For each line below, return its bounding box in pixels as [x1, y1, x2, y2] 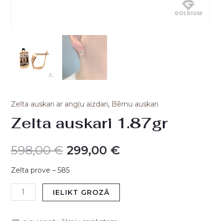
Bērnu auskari [111, 100, 158, 109]
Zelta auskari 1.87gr [10, 113, 168, 133]
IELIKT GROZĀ [53, 187, 110, 197]
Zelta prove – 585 [10, 165, 70, 175]
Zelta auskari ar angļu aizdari [10, 100, 108, 109]
